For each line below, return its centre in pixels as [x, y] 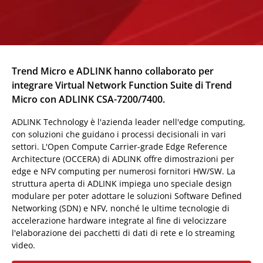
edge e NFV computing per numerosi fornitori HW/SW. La [124, 171]
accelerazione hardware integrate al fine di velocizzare [119, 220]
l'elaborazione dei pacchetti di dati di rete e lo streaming [123, 233]
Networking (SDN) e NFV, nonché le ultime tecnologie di [121, 208]
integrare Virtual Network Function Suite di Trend [122, 85]
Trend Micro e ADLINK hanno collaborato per [113, 71]
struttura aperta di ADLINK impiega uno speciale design [122, 183]
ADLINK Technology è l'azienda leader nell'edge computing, [129, 122]
